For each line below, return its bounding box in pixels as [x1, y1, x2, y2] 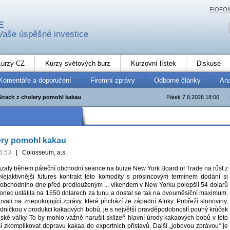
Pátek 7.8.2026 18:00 [166, 93, 219, 100]
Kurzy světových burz [45, 59, 110, 67]
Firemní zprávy [90, 76, 135, 84]
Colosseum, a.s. [20, 149, 67, 157]
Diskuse [197, 59, 221, 67]
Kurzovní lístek [131, 59, 176, 67]
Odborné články [154, 76, 201, 84]
